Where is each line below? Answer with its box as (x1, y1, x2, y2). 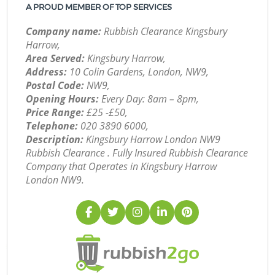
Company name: (26, 25, 102, 39)
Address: (26, 65, 68, 79)
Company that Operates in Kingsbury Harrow (26, 160, 217, 174)
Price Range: (26, 106, 85, 120)
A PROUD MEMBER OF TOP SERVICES (26, 2, 172, 12)
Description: (26, 133, 84, 147)
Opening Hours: (26, 92, 99, 106)
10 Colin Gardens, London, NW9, (67, 65, 209, 79)
